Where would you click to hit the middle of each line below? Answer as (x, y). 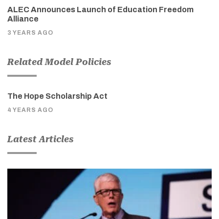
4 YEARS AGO (30, 110)
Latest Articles (41, 139)
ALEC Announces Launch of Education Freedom (100, 10)
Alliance (23, 19)
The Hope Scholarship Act (57, 96)
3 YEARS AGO (30, 33)
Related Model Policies (59, 62)
